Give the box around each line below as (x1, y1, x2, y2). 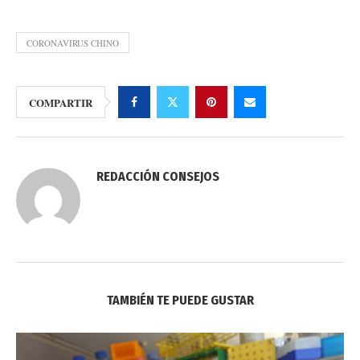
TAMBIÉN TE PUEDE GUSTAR (106, 292, 254, 308)
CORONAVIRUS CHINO (27, 37, 119, 49)
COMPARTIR (29, 95, 92, 110)
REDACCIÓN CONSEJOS (96, 169, 219, 184)
